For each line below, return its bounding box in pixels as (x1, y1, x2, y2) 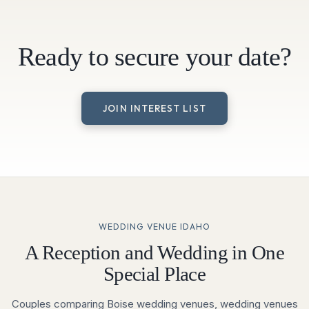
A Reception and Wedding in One (25, 242, 284, 264)
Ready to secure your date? (17, 43, 292, 72)
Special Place (103, 263, 206, 286)
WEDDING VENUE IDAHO (99, 221, 210, 232)
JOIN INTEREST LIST (103, 101, 206, 114)
